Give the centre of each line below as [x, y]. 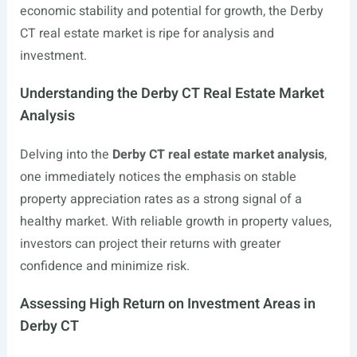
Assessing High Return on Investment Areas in [167, 304]
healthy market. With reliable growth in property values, [175, 222]
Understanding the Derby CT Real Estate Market [172, 94]
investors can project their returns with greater [150, 244]
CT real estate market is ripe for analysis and [147, 34]
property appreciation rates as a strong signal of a [161, 200]
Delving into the [66, 155]
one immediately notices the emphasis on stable [158, 177]
